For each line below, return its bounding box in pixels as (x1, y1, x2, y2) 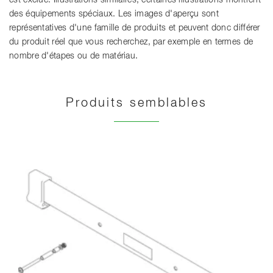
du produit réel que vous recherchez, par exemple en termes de (9, 37, 253, 46)
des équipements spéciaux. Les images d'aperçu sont (9, 9, 219, 18)
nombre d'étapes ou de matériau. (9, 51, 138, 60)
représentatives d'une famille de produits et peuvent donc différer (9, 23, 260, 32)
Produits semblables (66, 96, 207, 109)
